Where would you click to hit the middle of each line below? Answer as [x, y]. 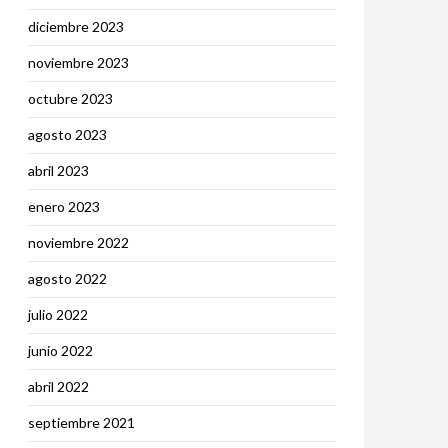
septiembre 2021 [81, 422]
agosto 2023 [67, 134]
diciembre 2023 [76, 26]
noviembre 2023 [78, 62]
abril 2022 [58, 386]
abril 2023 [58, 170]
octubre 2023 [70, 98]
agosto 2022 [67, 278]
